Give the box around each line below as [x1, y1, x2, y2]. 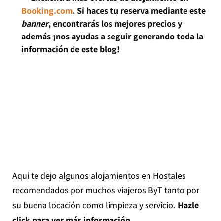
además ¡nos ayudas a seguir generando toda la [21, 31, 203, 42]
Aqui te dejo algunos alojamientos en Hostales [12, 170, 186, 182]
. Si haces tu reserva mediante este [72, 5, 206, 17]
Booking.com [21, 5, 73, 17]
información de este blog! [21, 43, 120, 55]
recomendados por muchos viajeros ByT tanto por [12, 184, 199, 196]
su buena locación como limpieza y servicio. [12, 199, 178, 211]
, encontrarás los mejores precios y [48, 18, 182, 30]
